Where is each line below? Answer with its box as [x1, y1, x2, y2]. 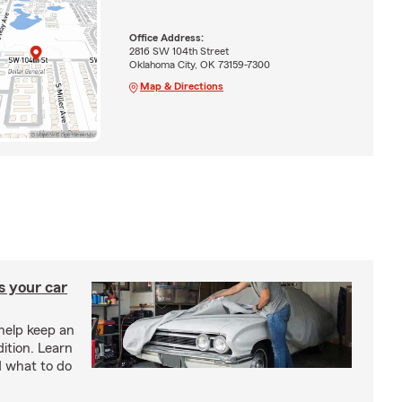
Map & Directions [139, 80, 223, 92]
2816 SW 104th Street [128, 45, 229, 57]
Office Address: [128, 31, 204, 43]
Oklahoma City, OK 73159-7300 [128, 58, 270, 70]
